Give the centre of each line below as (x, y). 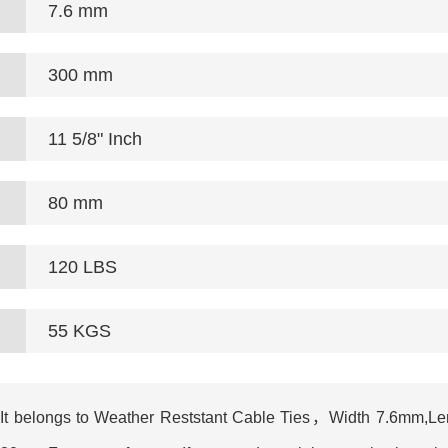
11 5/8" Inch (95, 139)
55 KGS (79, 331)
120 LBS (82, 267)
